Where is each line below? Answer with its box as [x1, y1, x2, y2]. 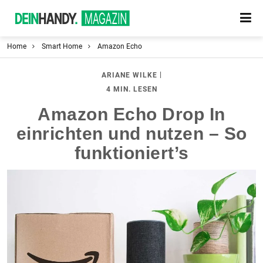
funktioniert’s [74, 143, 189, 163]
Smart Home [42, 42, 82, 50]
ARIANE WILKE [101, 71, 157, 80]
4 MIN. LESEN [106, 85, 157, 93]
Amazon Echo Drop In [38, 104, 225, 124]
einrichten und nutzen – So [16, 124, 247, 143]
